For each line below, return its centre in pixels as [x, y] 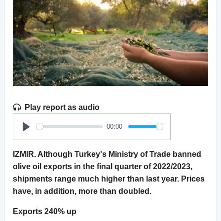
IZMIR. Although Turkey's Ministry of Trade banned [107, 154]
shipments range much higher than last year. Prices [109, 179]
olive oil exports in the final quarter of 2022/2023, [103, 166]
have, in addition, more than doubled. [82, 191]
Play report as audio [62, 107]
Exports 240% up [45, 211]
